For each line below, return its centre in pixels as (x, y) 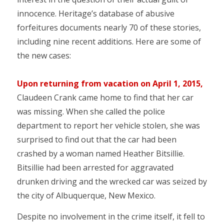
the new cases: (44, 56)
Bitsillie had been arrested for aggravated (95, 168)
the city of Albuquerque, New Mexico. (86, 196)
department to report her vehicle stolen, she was (108, 126)
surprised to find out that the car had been (96, 140)
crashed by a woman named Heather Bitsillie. (100, 154)
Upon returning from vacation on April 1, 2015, (110, 84)
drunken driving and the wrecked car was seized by (112, 182)
